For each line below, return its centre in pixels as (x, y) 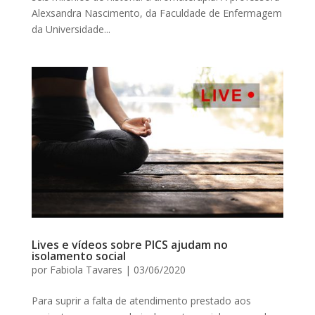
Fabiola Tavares (86, 270)
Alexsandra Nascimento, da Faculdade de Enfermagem (156, 13)
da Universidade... (71, 30)
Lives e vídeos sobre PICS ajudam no (129, 245)
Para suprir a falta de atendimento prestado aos (141, 301)
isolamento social (78, 256)
